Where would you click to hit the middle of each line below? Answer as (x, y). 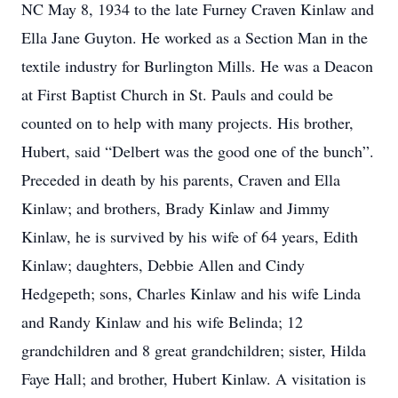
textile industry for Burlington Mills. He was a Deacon (197, 66)
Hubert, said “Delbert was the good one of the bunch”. (198, 151)
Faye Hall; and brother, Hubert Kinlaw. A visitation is (194, 378)
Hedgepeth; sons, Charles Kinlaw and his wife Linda (191, 293)
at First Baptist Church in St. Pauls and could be (177, 94)
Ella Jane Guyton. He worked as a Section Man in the (195, 37)
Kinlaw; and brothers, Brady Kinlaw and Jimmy (175, 208)
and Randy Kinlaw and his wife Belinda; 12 (162, 322)
